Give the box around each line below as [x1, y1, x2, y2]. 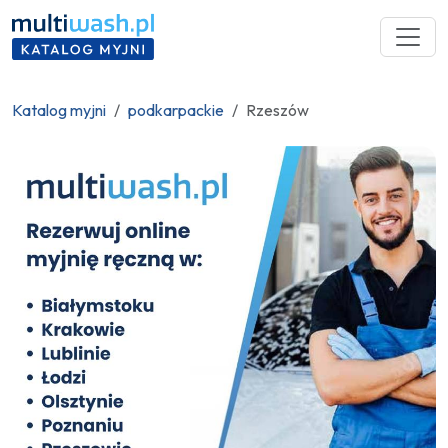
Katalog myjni [12, 100, 106, 120]
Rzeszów [246, 100, 309, 120]
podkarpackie [128, 100, 224, 120]
